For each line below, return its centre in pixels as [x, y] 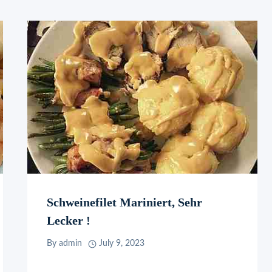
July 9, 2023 [122, 244]
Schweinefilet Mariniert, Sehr [125, 202]
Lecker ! [69, 220]
